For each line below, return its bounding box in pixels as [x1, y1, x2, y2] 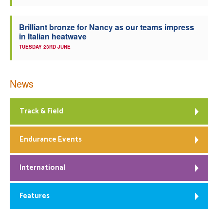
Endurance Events [19, 133, 82, 145]
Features [19, 189, 50, 202]
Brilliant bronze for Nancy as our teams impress [19, 21, 194, 33]
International [19, 161, 65, 174]
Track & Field [19, 105, 63, 117]
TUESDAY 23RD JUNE [19, 43, 71, 50]
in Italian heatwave [19, 30, 87, 42]
